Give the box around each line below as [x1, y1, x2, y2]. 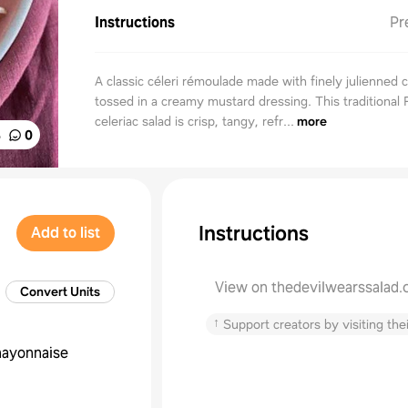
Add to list [31, 223, 100, 242]
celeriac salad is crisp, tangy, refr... [95, 113, 294, 129]
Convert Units [20, 283, 100, 300]
